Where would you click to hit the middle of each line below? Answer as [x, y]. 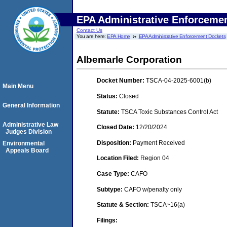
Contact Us [89, 30]
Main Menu [18, 86]
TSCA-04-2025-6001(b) [179, 81]
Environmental [24, 143]
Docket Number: [121, 81]
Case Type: [114, 174]
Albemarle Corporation [129, 60]
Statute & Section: [124, 205]
